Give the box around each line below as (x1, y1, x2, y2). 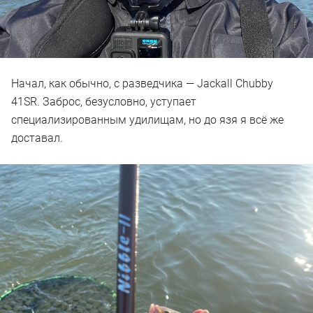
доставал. (11, 131, 63, 145)
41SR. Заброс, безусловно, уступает (11, 95, 196, 109)
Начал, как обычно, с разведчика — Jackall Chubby (11, 77, 273, 91)
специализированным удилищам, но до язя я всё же (11, 113, 284, 127)
